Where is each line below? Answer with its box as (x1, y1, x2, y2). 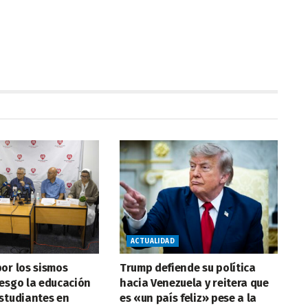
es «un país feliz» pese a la (119, 291, 257, 305)
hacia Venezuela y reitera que (119, 276, 269, 289)
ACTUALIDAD (130, 236, 175, 245)
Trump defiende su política (119, 261, 256, 274)
